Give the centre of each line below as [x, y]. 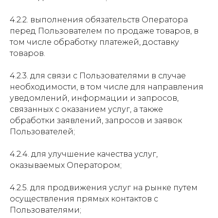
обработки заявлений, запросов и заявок [96, 120]
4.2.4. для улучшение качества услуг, [84, 154]
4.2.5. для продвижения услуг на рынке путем [104, 188]
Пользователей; [42, 132]
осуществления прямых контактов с [84, 199]
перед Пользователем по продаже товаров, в [104, 31]
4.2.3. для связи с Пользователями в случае [98, 76]
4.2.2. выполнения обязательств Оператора [99, 20]
